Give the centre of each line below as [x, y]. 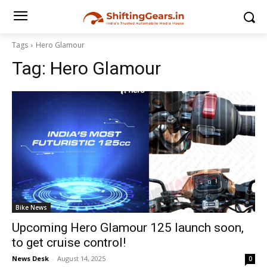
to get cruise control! [69, 243]
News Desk [30, 258]
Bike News [31, 207]
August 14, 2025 [81, 258]
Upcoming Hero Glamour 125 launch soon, [128, 228]
